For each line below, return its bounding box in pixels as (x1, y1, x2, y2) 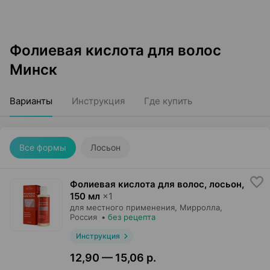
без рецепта (108, 212, 155, 222)
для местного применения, (70, 202, 177, 212)
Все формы (19, 142, 66, 152)
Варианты (10, 95, 52, 107)
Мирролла (180, 202, 220, 212)
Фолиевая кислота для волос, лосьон (70, 178, 242, 190)
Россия (70, 212, 97, 222)
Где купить (144, 95, 192, 107)
